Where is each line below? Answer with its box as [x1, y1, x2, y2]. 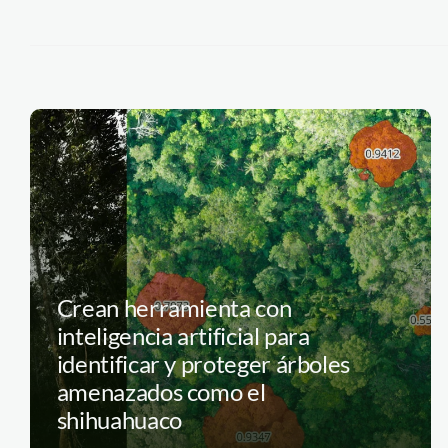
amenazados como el [56, 376, 266, 406]
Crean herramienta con [56, 292, 292, 322]
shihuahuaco [56, 404, 182, 434]
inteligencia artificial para [56, 320, 310, 350]
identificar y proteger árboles [56, 348, 351, 378]
